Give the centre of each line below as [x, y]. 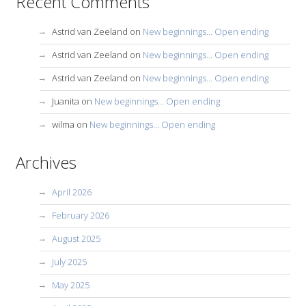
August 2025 [76, 238]
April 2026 [72, 192]
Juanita [66, 101]
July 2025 [69, 261]
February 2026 [81, 215]
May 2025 [71, 284]
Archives [46, 162]
